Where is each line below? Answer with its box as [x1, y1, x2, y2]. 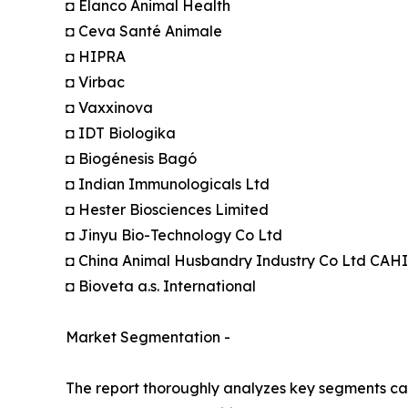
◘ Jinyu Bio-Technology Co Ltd [66, 226, 282, 245]
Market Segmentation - [66, 328, 230, 347]
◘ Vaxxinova [66, 98, 153, 117]
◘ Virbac [66, 73, 125, 92]
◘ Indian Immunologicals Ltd [66, 175, 270, 194]
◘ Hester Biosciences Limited [66, 200, 269, 219]
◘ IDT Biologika [66, 124, 176, 143]
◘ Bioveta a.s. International [66, 277, 256, 296]
